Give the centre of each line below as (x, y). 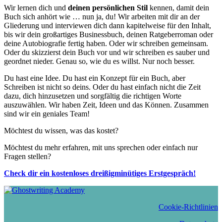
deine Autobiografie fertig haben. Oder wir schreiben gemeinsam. (106, 43)
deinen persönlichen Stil (108, 7)
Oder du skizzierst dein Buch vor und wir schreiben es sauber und (107, 52)
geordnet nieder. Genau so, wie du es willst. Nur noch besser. (99, 61)
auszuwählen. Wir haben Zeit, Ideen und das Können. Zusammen (106, 105)
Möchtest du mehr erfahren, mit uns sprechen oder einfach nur (101, 147)
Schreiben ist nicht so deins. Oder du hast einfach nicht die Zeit (102, 87)
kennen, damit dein (178, 7)
